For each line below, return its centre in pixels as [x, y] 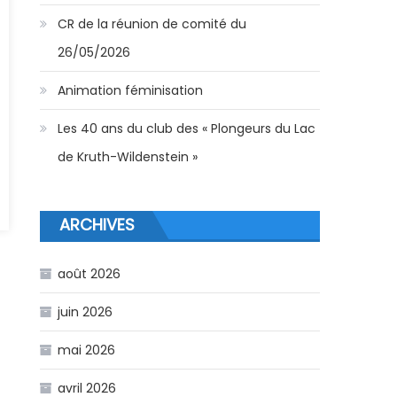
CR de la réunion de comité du [152, 24]
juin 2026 [86, 312]
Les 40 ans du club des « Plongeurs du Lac [187, 128]
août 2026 [90, 274]
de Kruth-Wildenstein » [128, 157]
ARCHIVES [97, 225]
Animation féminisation [131, 90]
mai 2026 [87, 350]
